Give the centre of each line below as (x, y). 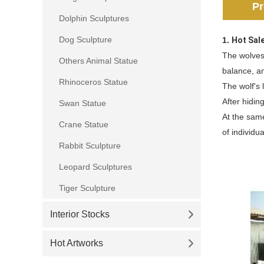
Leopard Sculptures (95, 167)
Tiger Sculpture (87, 188)
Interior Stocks (80, 214)
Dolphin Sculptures (94, 19)
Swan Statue (82, 103)
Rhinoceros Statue (93, 82)
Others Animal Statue (98, 61)
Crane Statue (84, 125)
